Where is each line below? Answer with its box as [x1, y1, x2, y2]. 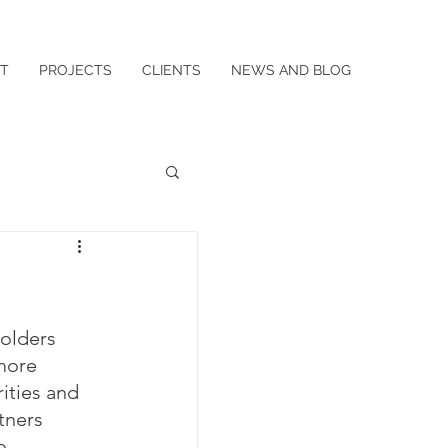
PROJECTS [39, 62, 112, 78]
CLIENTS [142, 62, 201, 78]
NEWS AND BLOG [231, 62, 351, 78]
